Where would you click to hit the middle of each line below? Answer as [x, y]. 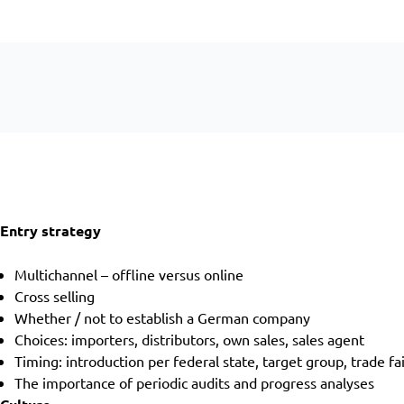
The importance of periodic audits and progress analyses [194, 382]
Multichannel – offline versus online [129, 274]
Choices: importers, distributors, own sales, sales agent [189, 339]
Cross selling [55, 296]
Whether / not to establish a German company [162, 317]
